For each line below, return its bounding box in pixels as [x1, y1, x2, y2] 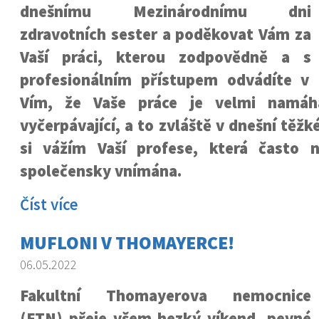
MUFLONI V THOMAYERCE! [19, 231, 234, 254]
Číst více [19, 194, 78, 214]
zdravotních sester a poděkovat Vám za [19, 24, 312, 44]
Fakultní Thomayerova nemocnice [19, 286, 312, 305]
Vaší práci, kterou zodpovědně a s [19, 47, 312, 67]
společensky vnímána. [19, 161, 182, 181]
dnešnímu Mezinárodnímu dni [19, 1, 312, 21]
